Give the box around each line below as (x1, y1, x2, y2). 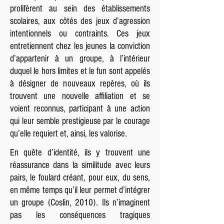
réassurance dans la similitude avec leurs (10, 160, 150, 170)
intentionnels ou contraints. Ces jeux (10, 28, 150, 39)
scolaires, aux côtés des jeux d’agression (10, 16, 150, 26)
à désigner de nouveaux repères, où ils (10, 78, 150, 89)
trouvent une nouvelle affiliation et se (10, 91, 150, 101)
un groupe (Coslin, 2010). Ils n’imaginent (10, 197, 150, 208)
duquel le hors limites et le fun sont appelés (10, 66, 150, 76)
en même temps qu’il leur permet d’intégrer (10, 185, 150, 195)
